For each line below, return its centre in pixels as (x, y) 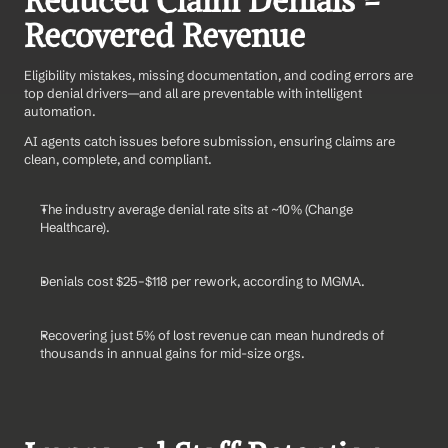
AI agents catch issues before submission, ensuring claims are (209, 140)
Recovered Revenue (164, 35)
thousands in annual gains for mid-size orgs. (172, 352)
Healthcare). (75, 226)
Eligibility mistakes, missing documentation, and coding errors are (218, 74)
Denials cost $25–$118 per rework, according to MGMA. (202, 280)
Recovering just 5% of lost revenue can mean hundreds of (212, 334)
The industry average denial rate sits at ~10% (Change (196, 208)
